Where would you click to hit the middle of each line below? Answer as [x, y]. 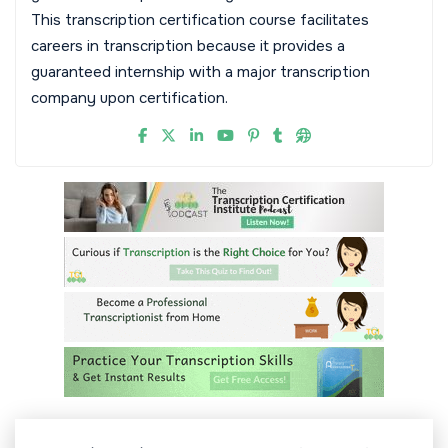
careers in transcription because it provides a [188, 46]
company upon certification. [129, 98]
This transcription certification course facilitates [200, 20]
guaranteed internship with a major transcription [200, 72]
